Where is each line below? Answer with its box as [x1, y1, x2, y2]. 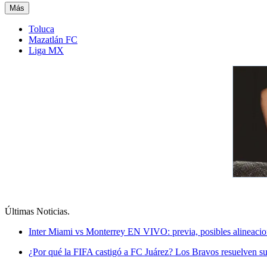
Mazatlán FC [29, 34, 77, 45]
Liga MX [29, 45, 64, 55]
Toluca [29, 23, 54, 34]
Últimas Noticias [5, 206, 67, 216]
